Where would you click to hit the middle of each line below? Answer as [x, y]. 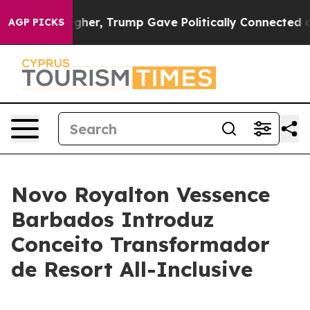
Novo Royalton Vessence [140, 194]
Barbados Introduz [113, 219]
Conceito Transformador [140, 244]
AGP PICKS [36, 22]
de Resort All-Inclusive [132, 269]
